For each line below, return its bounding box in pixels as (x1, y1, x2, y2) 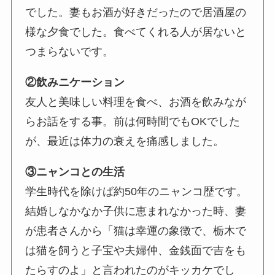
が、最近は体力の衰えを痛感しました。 (25, 134, 225, 147)
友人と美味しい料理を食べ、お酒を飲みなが (25, 95, 247, 108)
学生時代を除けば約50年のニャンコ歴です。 (25, 185, 248, 198)
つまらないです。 (25, 45, 114, 58)
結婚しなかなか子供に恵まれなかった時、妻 (25, 204, 247, 217)
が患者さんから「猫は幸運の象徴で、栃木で (25, 224, 247, 237)
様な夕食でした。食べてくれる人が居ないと (25, 25, 247, 38)
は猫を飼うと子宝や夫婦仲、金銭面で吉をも (25, 244, 247, 257)
